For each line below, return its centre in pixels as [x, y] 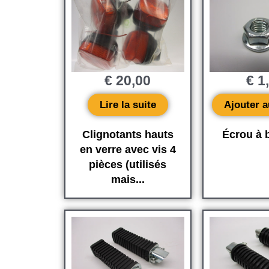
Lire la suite [128, 105]
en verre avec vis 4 [128, 150]
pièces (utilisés [128, 165]
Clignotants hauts [128, 135]
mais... [128, 180]
